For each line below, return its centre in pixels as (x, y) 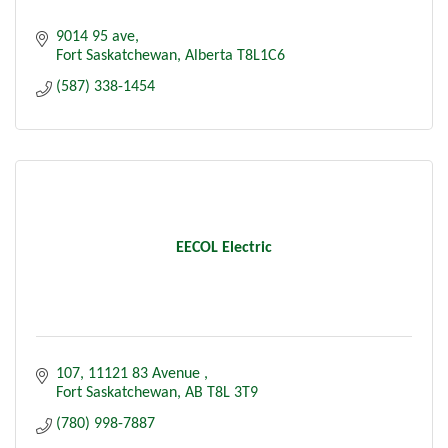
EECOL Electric (224, 247)
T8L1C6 (261, 55)
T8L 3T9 (232, 392)
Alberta (209, 55)
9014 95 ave (95, 36)
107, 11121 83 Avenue (130, 373)
